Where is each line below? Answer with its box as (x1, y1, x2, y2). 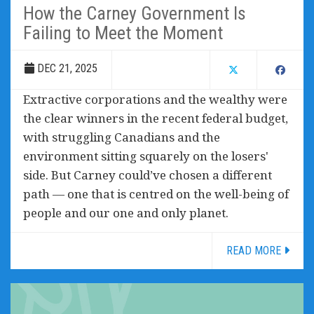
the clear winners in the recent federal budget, (23, 110, 288, 127)
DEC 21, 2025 (34, 62, 97, 76)
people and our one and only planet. (23, 205, 228, 221)
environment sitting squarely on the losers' (23, 148, 268, 165)
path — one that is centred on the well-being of (23, 186, 289, 203)
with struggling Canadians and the (23, 129, 220, 146)
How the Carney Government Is (23, 3, 246, 25)
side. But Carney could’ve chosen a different (23, 167, 272, 184)
